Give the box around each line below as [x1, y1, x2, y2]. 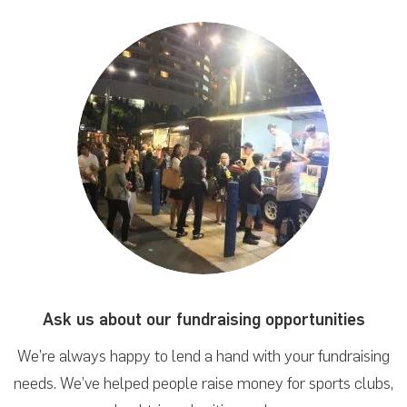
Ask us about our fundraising [42, 309, 265, 330]
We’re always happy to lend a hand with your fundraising [17, 345, 390, 366]
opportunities [264, 309, 365, 330]
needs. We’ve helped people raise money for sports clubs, [14, 372, 393, 393]
